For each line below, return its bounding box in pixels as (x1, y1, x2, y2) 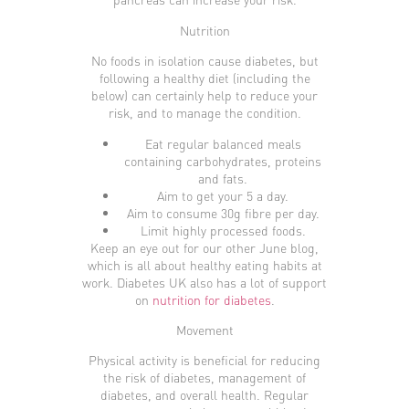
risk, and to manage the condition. (108, 104, 301, 121)
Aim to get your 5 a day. (157, 186, 288, 204)
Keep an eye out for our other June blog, (90, 238, 319, 256)
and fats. (198, 169, 247, 186)
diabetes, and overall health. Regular (100, 386, 309, 404)
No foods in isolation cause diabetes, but (90, 52, 319, 69)
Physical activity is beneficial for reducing (89, 351, 320, 369)
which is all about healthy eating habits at (87, 256, 322, 273)
